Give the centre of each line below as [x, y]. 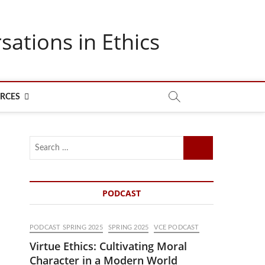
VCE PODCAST [177, 227]
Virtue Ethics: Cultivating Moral [108, 246]
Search [196, 142]
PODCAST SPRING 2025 [66, 227]
